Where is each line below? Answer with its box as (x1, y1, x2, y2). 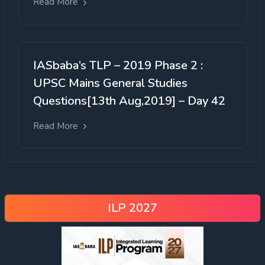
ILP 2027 (108, 200, 157, 216)
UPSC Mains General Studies (33, 75, 188, 91)
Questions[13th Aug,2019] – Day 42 (33, 92, 225, 109)
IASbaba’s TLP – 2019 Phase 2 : (33, 57, 203, 73)
